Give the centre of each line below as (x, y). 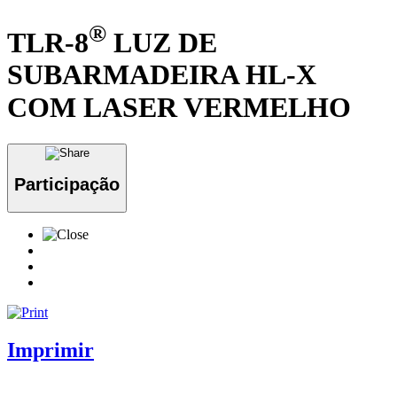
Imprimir (51, 350)
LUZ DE (162, 42)
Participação (67, 185)
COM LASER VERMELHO (179, 108)
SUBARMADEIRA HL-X (162, 75)
